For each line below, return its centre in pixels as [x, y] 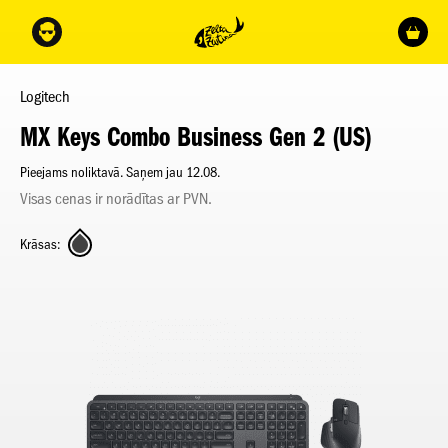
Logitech [45, 96]
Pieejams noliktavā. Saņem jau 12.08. [120, 172]
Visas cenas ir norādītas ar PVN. [116, 198]
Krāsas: [40, 244]
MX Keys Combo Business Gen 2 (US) [196, 136]
